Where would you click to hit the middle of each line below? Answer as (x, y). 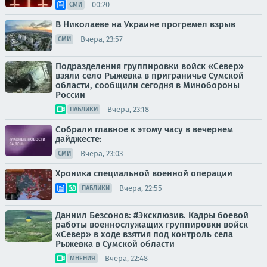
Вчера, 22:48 (126, 258)
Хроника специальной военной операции (144, 173)
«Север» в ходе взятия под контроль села (144, 234)
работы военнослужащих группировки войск (152, 225)
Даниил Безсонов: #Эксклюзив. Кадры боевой (152, 215)
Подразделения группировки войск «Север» (150, 66)
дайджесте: (79, 139)
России (70, 95)
